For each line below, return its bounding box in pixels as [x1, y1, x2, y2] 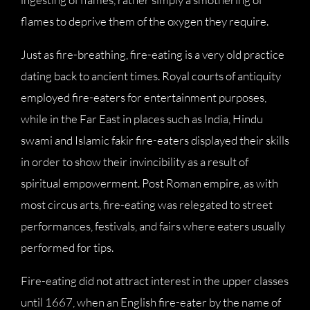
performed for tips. [21, 240, 113, 255]
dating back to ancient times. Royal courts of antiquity [21, 69, 281, 83]
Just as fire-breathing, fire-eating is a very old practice [21, 47, 284, 62]
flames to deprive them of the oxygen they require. [21, 14, 268, 28]
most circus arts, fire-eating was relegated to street [21, 197, 273, 212]
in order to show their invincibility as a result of [21, 154, 248, 169]
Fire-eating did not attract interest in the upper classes [21, 273, 289, 288]
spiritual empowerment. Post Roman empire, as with [21, 176, 278, 190]
